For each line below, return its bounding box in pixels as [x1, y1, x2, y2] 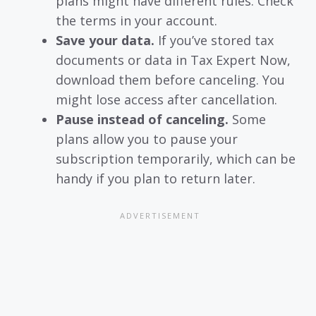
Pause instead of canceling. [56, 110, 229, 128]
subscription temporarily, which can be [56, 150, 296, 167]
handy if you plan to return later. [56, 169, 255, 187]
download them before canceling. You [56, 71, 285, 88]
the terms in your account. [56, 11, 217, 29]
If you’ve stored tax [154, 31, 274, 49]
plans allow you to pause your [56, 130, 238, 147]
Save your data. [56, 31, 154, 49]
